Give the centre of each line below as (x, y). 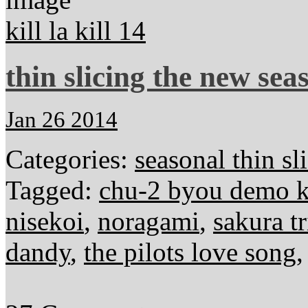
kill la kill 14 (76, 30)
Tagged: (52, 190)
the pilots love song (190, 252)
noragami (148, 221)
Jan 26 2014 (62, 119)
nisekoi (45, 221)
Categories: (70, 159)
